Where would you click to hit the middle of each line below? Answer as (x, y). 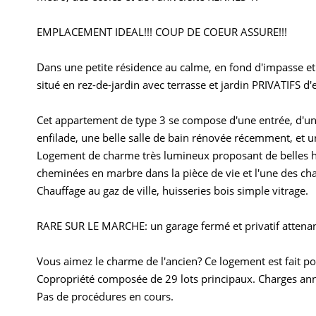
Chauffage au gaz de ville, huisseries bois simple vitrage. (172, 191)
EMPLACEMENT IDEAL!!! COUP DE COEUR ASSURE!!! (162, 32)
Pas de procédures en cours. (105, 297)
